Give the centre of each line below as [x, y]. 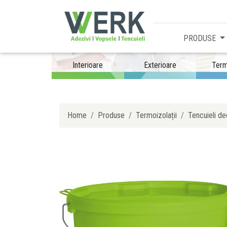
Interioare [88, 65]
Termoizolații [156, 115]
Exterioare [160, 65]
